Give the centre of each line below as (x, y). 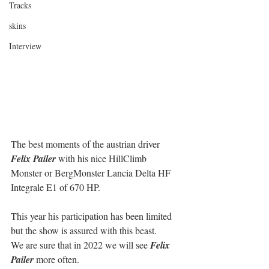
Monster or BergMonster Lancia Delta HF (92, 173)
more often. (56, 259)
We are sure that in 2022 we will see (80, 245)
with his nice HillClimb (102, 159)
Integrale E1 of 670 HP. (56, 187)
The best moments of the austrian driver (86, 144)
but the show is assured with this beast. (84, 231)
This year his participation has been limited (92, 216)
